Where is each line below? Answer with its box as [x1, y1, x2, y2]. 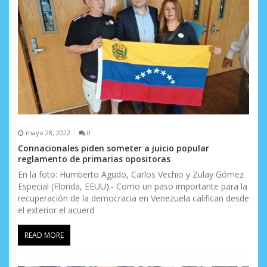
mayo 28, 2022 [25, 128, 70, 137]
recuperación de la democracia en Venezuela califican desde [18, 193, 249, 204]
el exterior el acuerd [18, 204, 94, 216]
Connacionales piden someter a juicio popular [18, 142, 209, 154]
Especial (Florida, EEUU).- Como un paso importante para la [18, 181, 247, 193]
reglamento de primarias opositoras [18, 153, 170, 165]
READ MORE [24, 230, 64, 241]
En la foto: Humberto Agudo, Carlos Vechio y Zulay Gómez [18, 169, 246, 181]
